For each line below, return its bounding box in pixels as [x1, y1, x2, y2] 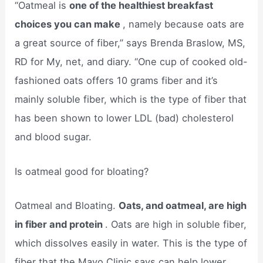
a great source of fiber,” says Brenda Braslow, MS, [15, 37, 246, 49]
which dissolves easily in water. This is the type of [15, 237, 248, 249]
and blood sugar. [15, 131, 92, 143]
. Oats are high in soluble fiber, [105, 218, 247, 230]
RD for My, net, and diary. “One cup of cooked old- [15, 56, 248, 68]
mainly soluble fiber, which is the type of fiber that [15, 93, 247, 106]
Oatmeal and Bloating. [15, 199, 119, 211]
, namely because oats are [123, 18, 245, 31]
